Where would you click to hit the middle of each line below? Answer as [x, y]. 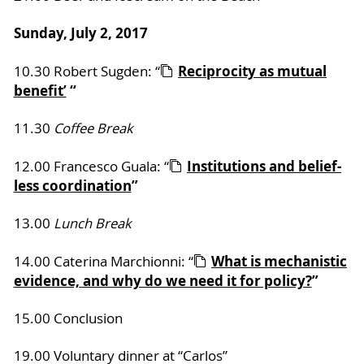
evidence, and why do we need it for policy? [162, 281]
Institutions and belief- [264, 167]
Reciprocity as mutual [252, 71]
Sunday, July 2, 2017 [80, 33]
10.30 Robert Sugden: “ [87, 72]
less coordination [72, 186]
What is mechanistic [279, 262]
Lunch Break [92, 224]
